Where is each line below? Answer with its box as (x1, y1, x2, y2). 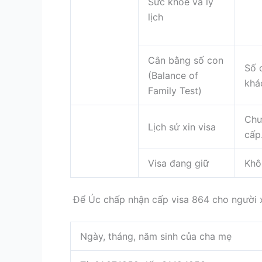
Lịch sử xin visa (148, 120, 216, 133)
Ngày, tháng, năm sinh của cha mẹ (80, 230, 232, 243)
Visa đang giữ (148, 157, 209, 169)
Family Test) (148, 84, 202, 96)
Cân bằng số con (148, 54, 223, 66)
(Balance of (148, 69, 198, 81)
